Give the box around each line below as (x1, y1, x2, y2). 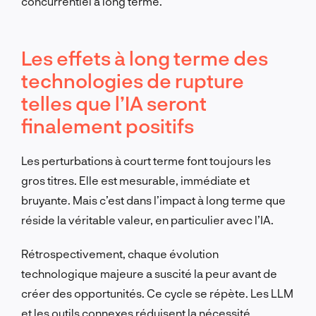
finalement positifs (21, 113, 194, 138)
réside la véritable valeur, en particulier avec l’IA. (21, 212, 274, 226)
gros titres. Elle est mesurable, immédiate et (21, 173, 250, 187)
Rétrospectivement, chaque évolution (21, 246, 219, 260)
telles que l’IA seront (21, 90, 207, 115)
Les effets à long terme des (21, 45, 268, 70)
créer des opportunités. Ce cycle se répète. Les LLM (21, 286, 293, 300)
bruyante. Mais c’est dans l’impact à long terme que (21, 193, 286, 207)
